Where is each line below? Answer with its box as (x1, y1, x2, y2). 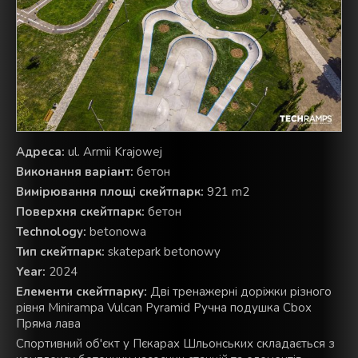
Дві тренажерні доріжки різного (147, 284, 332, 300)
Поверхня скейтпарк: (16, 204, 145, 221)
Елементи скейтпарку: (16, 284, 147, 300)
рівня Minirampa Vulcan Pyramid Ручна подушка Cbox (16, 300, 312, 316)
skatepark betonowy (105, 244, 221, 261)
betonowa (86, 224, 146, 241)
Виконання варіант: (16, 164, 133, 181)
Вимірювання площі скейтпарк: (16, 184, 204, 201)
